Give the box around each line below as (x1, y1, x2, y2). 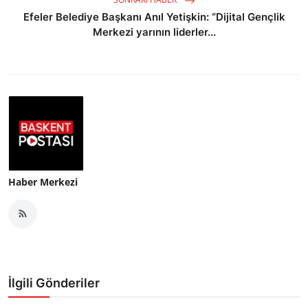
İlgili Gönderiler (8, 275, 100, 290)
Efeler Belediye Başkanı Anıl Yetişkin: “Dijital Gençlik (23, 10, 285, 23)
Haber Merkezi (8, 175, 78, 188)
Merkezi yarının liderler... (92, 25, 216, 38)
